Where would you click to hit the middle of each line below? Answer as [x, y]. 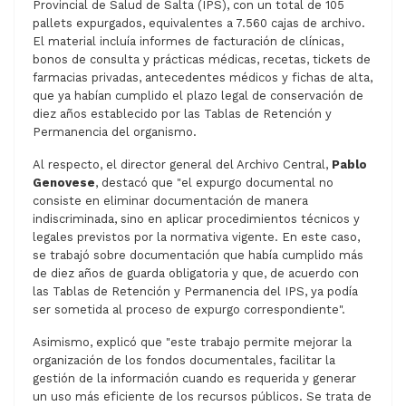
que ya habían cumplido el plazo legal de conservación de [198, 95]
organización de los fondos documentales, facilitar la [184, 360]
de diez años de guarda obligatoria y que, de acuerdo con [196, 273]
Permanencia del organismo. [115, 131]
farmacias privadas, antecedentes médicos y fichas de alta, [203, 77]
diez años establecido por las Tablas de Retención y [182, 113]
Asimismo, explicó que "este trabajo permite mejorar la [192, 342]
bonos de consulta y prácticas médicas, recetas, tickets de [202, 59]
